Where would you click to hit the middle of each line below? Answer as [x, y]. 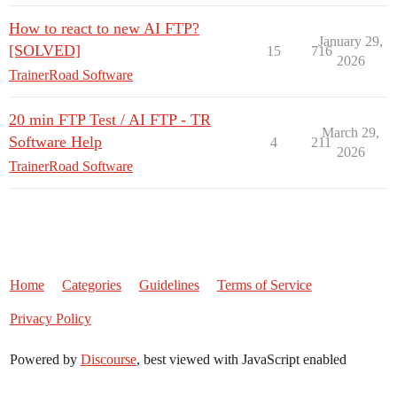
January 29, [350, 41]
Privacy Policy [50, 319]
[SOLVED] [45, 51]
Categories [91, 285]
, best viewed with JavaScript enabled [241, 359]
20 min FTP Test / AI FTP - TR [110, 120]
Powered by [45, 359]
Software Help [55, 142]
